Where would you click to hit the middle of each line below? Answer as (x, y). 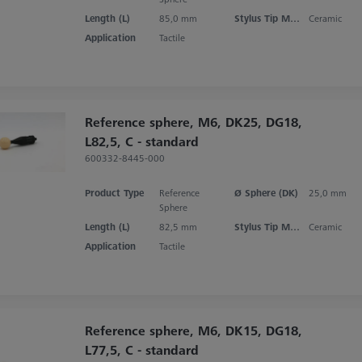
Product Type (114, 192)
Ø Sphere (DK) (266, 192)
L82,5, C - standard (141, 141)
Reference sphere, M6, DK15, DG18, (193, 330)
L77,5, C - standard (141, 349)
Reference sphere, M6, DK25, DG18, (193, 122)
